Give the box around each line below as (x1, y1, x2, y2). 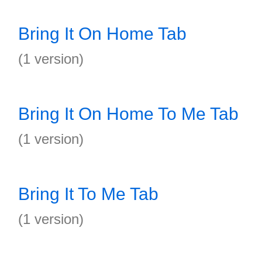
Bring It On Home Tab (18, 24, 187, 43)
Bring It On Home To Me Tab (18, 104, 239, 123)
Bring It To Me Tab (18, 184, 158, 204)
